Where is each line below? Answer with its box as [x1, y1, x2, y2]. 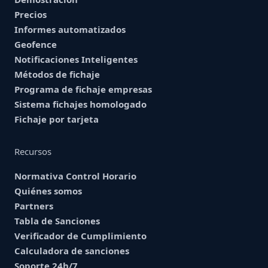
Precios [14, 8, 47, 21]
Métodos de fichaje [14, 68, 100, 81]
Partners [14, 200, 53, 212]
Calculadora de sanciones [14, 245, 129, 257]
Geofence [14, 38, 57, 51]
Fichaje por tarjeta [14, 113, 99, 126]
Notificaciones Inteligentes [14, 53, 138, 66]
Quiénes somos [14, 185, 82, 197]
